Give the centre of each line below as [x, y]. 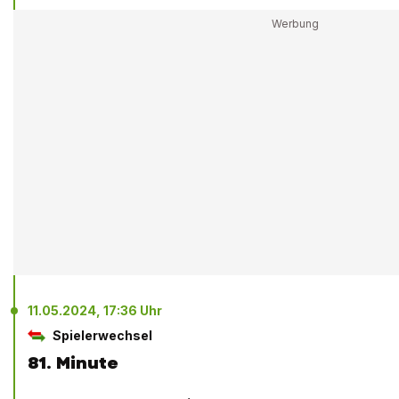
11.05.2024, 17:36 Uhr [95, 311]
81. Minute [73, 363]
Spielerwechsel [102, 336]
